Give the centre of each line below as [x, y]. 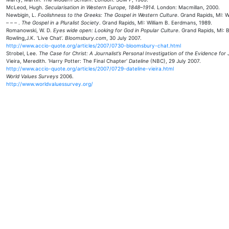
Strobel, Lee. [22, 53]
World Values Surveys [32, 76]
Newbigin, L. [22, 15]
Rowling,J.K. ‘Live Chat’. [36, 38]
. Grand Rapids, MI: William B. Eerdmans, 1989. [156, 22]
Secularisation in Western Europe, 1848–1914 [99, 7]
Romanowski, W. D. [30, 30]
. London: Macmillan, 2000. [187, 7]
